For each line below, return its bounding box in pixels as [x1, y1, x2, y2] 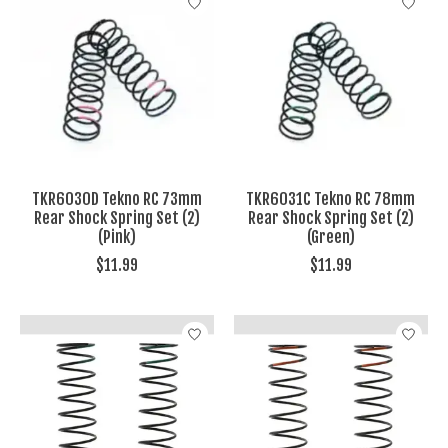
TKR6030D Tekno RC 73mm [32, 189, 202, 210]
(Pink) [97, 227, 136, 248]
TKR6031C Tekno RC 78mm [246, 189, 416, 210]
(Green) [306, 227, 355, 248]
